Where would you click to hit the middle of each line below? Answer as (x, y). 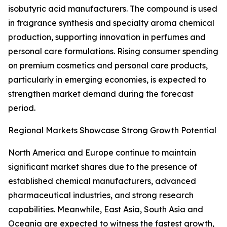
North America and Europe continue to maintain (102, 153)
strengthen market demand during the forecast (101, 94)
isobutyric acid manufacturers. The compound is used (113, 9)
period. (22, 108)
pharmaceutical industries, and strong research (101, 195)
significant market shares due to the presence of (103, 167)
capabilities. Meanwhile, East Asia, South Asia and (106, 210)
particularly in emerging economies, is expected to (107, 80)
